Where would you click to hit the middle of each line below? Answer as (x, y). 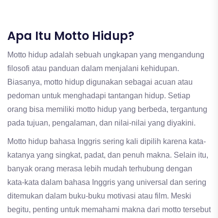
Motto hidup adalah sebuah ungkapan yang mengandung (106, 54)
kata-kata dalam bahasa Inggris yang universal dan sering (107, 182)
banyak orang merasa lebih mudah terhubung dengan (100, 168)
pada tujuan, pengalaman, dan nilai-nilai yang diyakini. (101, 123)
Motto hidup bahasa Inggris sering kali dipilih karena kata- (107, 141)
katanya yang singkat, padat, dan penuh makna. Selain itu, (108, 155)
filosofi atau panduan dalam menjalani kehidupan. (93, 68)
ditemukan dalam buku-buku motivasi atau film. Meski (99, 196)
